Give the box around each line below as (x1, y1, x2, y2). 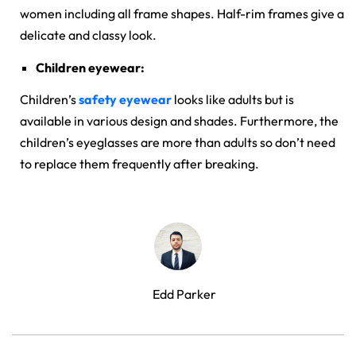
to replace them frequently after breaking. (20, 156, 259, 172)
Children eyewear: (36, 60, 145, 76)
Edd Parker (152, 286, 216, 303)
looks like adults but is (172, 91, 294, 108)
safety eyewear (79, 91, 172, 108)
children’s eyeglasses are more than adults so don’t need (20, 134, 335, 151)
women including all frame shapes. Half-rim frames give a (20, 6, 344, 22)
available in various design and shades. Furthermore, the (20, 113, 339, 130)
